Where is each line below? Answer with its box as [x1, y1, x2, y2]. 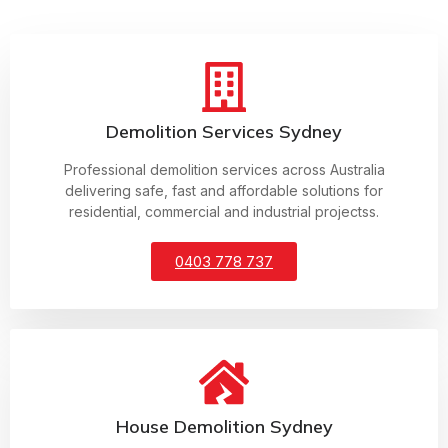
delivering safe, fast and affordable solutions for [65, 182, 383, 200]
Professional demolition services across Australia [63, 161, 385, 179]
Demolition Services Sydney [106, 120, 342, 144]
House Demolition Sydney [115, 415, 333, 439]
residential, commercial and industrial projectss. [69, 203, 379, 221]
